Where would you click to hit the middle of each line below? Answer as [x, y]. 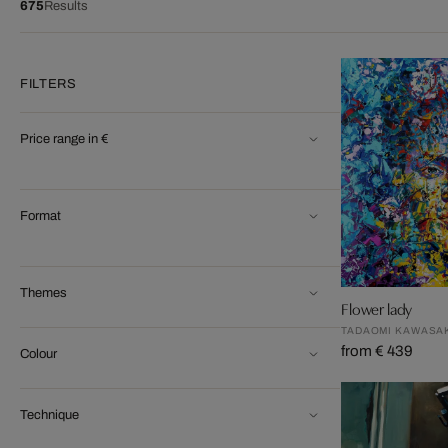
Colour [38, 353]
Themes [43, 292]
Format [40, 215]
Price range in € [64, 138]
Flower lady [377, 308]
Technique [49, 414]
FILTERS [48, 84]
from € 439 [377, 351]
